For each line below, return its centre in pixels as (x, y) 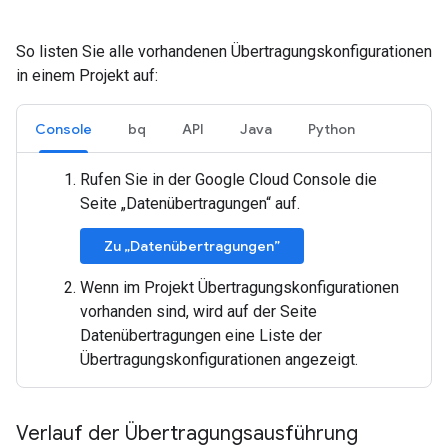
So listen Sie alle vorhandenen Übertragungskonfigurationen (224, 51)
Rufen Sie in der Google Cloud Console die (228, 179)
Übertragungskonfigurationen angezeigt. (219, 359)
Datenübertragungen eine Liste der (201, 335)
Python (331, 128)
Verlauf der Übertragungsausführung (187, 433)
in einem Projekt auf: (87, 75)
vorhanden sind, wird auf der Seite (198, 311)
